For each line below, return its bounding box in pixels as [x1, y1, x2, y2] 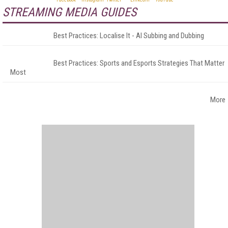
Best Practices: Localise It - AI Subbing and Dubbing [53, 31, 204, 40]
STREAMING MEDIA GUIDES [3, 5, 136, 19]
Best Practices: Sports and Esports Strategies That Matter [53, 59, 224, 68]
